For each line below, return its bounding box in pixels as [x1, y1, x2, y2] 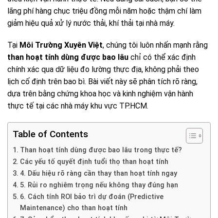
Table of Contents [13, 128, 88, 140]
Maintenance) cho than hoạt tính [19, 204, 127, 213]
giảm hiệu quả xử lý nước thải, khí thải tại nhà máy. [7, 18, 175, 28]
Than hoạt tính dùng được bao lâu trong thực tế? [19, 146, 182, 155]
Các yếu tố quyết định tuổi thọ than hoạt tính [19, 158, 168, 166]
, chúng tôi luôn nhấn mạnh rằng [103, 40, 208, 50]
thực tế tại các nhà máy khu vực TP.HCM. [7, 101, 148, 111]
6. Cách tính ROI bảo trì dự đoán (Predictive [19, 193, 163, 201]
